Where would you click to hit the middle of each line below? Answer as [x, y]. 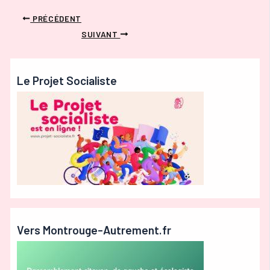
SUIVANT [101, 34]
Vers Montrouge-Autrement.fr [94, 230]
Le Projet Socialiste [67, 80]
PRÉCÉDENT [56, 18]
